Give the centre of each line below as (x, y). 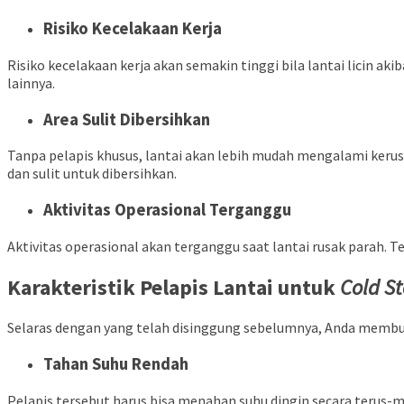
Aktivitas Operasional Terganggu (167, 209)
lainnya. (31, 83)
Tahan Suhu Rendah (116, 364)
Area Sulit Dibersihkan (127, 119)
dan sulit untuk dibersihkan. (92, 174)
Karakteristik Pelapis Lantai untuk (174, 287)
